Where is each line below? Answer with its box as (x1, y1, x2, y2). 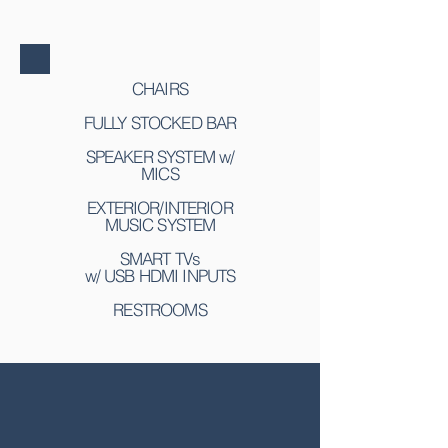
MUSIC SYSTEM (104, 213, 216, 235)
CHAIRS (132, 77, 188, 99)
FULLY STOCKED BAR (83, 111, 237, 133)
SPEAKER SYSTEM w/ (85, 145, 235, 167)
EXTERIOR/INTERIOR (87, 196, 233, 218)
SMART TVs (119, 247, 201, 269)
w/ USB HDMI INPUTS (84, 264, 236, 286)
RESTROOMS (113, 298, 207, 320)
